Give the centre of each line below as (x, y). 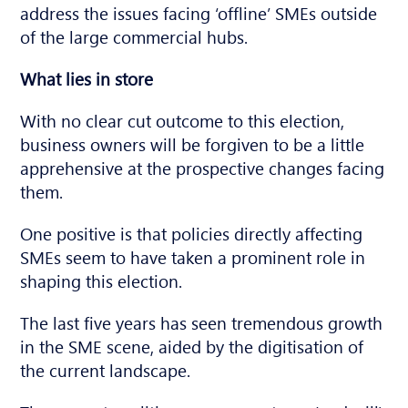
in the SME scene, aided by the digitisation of (192, 346)
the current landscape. (106, 369)
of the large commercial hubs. (134, 36)
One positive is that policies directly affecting (192, 233)
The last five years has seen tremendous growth (202, 322)
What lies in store (87, 78)
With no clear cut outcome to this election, (183, 120)
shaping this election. (102, 280)
